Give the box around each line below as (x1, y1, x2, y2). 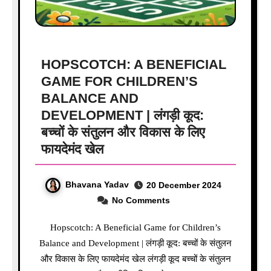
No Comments (111, 195, 170, 205)
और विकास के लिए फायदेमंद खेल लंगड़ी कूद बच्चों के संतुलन (40, 253, 231, 264)
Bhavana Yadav (65, 180, 129, 190)
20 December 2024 (146, 180, 221, 191)
